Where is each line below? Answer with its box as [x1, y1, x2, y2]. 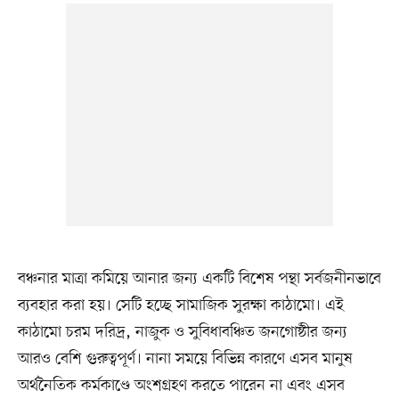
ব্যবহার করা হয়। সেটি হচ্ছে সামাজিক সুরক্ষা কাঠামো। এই [17, 295, 344, 317]
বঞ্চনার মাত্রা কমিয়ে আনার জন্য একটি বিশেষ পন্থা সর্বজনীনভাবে [17, 268, 381, 290]
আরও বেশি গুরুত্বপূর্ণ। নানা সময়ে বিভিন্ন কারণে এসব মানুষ [17, 348, 353, 370]
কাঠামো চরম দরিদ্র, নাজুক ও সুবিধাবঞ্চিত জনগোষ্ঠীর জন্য [17, 322, 347, 344]
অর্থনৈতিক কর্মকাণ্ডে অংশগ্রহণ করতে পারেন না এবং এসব [17, 375, 345, 397]
